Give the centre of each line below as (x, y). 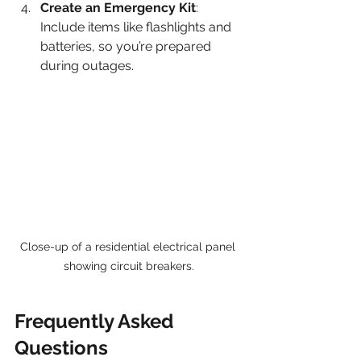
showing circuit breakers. (129, 266)
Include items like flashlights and (137, 27)
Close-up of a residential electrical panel (129, 246)
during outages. (87, 66)
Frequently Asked (96, 321)
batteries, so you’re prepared (127, 46)
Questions (61, 347)
